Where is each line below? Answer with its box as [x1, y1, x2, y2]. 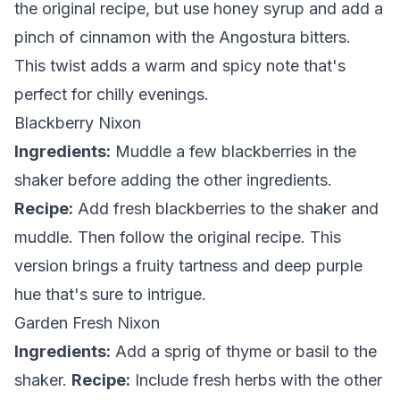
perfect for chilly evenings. [14, 85, 209, 104]
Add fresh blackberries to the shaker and [73, 199, 379, 218]
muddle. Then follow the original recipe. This [14, 228, 341, 246]
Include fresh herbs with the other [130, 371, 382, 389]
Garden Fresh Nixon [14, 313, 160, 332]
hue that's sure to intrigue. [14, 285, 206, 304]
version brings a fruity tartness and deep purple [14, 256, 362, 275]
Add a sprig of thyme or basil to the [111, 342, 377, 361]
